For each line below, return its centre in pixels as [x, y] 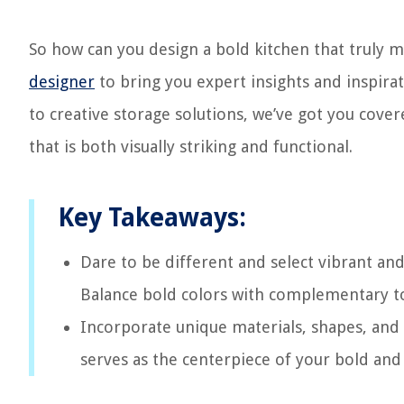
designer [62, 82]
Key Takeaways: [152, 218]
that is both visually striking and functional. [191, 147]
